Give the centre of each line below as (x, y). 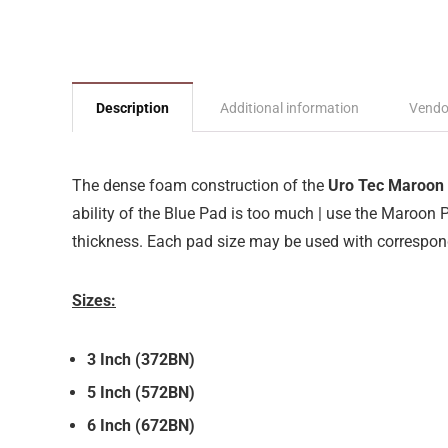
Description (132, 108)
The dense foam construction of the (200, 185)
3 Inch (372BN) (141, 359)
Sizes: (94, 300)
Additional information (289, 108)
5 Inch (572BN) (141, 392)
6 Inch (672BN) (141, 425)
